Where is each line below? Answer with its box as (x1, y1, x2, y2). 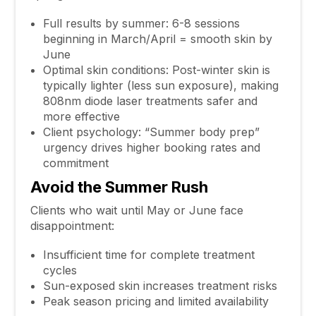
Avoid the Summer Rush (30, 176, 208, 196)
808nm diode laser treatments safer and (42, 93, 257, 108)
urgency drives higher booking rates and (42, 140, 260, 154)
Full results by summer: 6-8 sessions (42, 16, 240, 30)
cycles (42, 262, 77, 277)
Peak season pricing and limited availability (42, 293, 269, 308)
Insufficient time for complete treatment (42, 247, 255, 262)
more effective (42, 109, 120, 123)
